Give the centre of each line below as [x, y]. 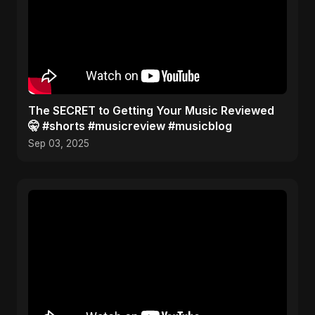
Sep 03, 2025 [59, 143]
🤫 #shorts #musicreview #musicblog [130, 126]
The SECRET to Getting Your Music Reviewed [151, 110]
